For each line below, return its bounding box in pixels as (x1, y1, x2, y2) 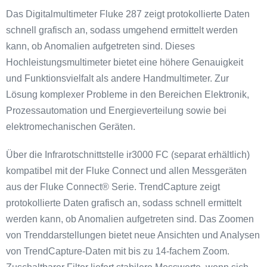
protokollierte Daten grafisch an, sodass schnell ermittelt (6, 197, 241, 208)
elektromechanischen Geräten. (6, 121, 135, 132)
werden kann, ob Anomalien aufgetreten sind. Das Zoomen (6, 213, 254, 224)
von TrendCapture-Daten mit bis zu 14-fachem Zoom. (6, 246, 229, 256)
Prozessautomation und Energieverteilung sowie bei (6, 105, 226, 116)
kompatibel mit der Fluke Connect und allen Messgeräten (6, 165, 247, 176)
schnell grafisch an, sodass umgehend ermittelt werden (6, 24, 238, 35)
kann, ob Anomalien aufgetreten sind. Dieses (6, 41, 195, 51)
